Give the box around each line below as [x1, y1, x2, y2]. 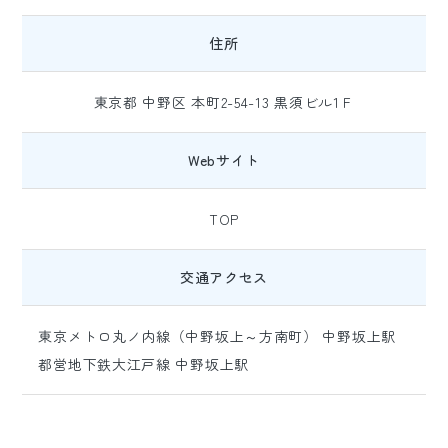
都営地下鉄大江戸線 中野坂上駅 [38, 354, 249, 374]
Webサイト [187, 150, 261, 170]
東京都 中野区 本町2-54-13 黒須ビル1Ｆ [93, 92, 355, 112]
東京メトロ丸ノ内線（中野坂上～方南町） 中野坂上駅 [38, 326, 396, 346]
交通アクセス [179, 267, 269, 287]
